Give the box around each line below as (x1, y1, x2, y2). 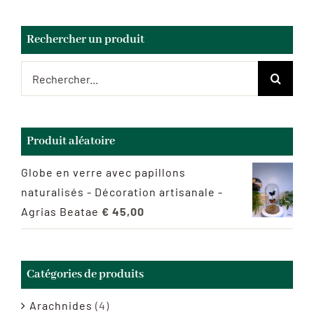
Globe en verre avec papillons (21, 165, 186, 179)
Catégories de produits (27, 267, 144, 282)
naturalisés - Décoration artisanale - (21, 185, 223, 199)
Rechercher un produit (27, 32, 144, 48)
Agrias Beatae (21, 205, 99, 219)
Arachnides (29, 299, 93, 313)
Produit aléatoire (27, 134, 115, 149)
